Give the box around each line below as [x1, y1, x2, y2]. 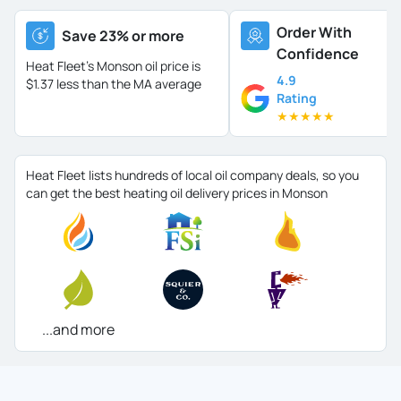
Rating [277, 90, 317, 107]
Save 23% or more [62, 26, 184, 46]
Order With [277, 22, 352, 42]
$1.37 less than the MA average [26, 75, 201, 92]
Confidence [277, 44, 359, 64]
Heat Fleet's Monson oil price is [26, 57, 200, 74]
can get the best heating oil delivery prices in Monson [26, 184, 328, 201]
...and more [42, 320, 115, 339]
